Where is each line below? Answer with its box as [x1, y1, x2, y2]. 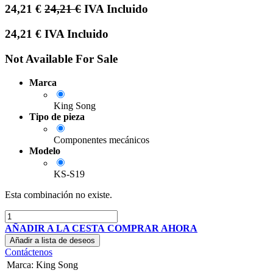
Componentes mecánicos [54, 134, 149, 145]
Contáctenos [5, 246, 52, 257]
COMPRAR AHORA [107, 222, 197, 233]
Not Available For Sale [5, 52, 118, 65]
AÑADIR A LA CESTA [5, 222, 105, 233]
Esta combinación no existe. [5, 189, 112, 200]
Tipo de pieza [29, 111, 85, 122]
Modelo [29, 145, 60, 156]
